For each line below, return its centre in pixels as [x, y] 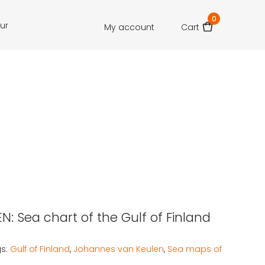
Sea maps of [194, 249]
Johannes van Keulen [118, 249]
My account [129, 28]
